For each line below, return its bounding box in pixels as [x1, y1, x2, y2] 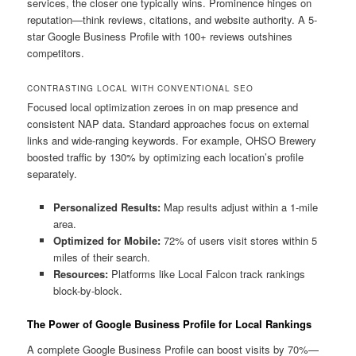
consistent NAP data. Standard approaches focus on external [27, 115, 310, 131]
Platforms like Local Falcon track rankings [107, 265, 305, 281]
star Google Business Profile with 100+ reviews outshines [27, 28, 293, 44]
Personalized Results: [52, 199, 161, 215]
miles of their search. [52, 249, 150, 265]
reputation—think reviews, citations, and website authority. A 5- [27, 11, 318, 27]
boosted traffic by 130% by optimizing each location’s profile [27, 149, 304, 164]
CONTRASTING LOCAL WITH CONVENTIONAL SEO [27, 82, 254, 94]
